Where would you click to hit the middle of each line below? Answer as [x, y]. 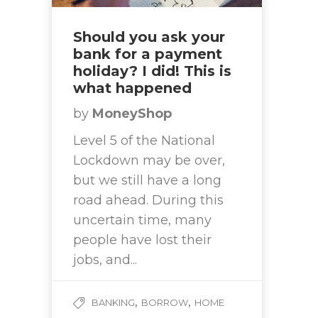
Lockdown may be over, [149, 161]
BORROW [165, 303]
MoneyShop [132, 114]
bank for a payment [148, 54]
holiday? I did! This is [152, 71]
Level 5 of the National [144, 141]
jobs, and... [105, 260]
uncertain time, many [142, 220]
